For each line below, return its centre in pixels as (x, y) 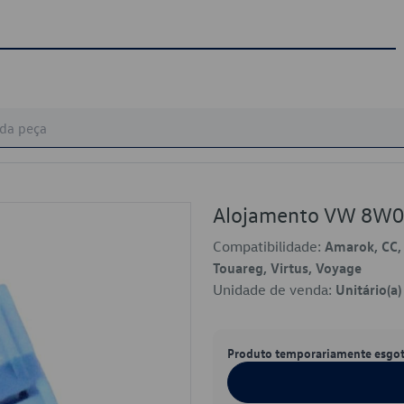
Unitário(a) (368, 289)
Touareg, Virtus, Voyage (287, 268)
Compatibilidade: (269, 246)
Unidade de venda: (274, 289)
